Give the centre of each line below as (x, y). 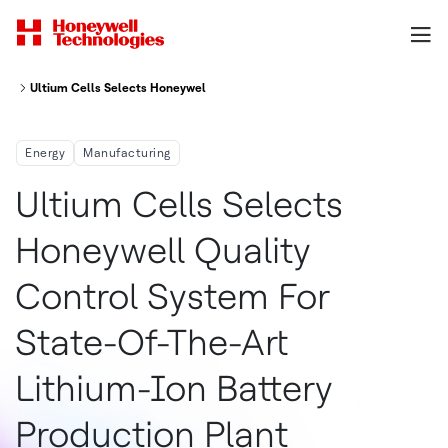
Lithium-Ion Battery (173, 388)
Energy (45, 153)
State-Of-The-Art (151, 342)
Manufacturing (127, 153)
